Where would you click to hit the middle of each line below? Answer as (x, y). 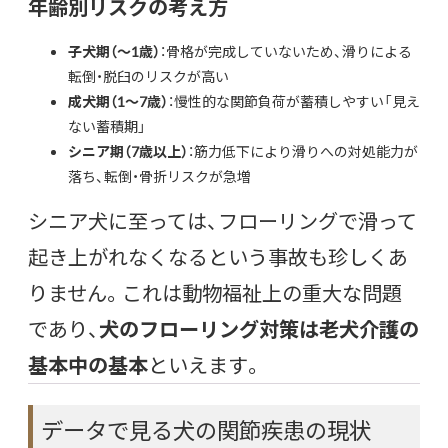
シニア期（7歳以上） (128, 150)
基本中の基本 (88, 364)
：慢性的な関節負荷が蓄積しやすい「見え (294, 100)
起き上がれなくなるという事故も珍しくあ (218, 256)
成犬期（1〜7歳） (118, 100)
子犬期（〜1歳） (114, 50)
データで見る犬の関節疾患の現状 (206, 429)
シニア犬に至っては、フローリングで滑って (222, 220)
